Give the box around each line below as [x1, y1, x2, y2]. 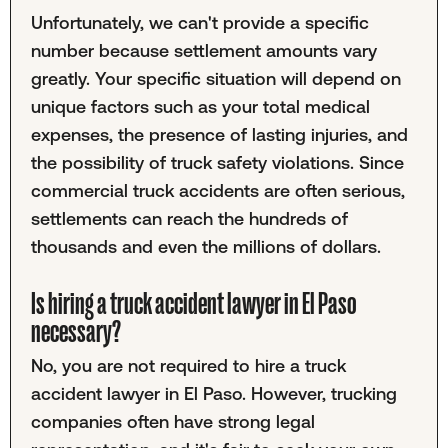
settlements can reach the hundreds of [30, 208, 348, 230]
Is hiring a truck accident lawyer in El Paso [30, 285, 357, 322]
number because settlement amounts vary [30, 40, 377, 62]
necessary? [30, 313, 121, 350]
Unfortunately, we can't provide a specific [30, 12, 369, 34]
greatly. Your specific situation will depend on [30, 68, 401, 90]
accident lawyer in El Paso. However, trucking [30, 383, 397, 405]
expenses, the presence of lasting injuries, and [30, 124, 408, 146]
